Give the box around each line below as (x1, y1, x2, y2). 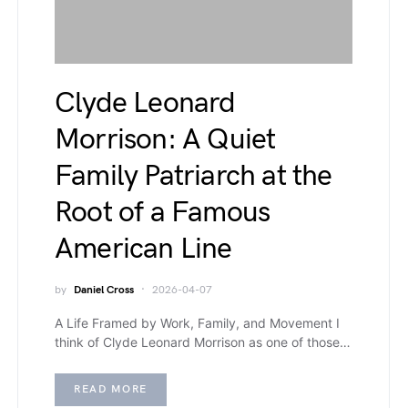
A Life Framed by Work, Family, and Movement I (55, 315, 340, 331)
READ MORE (74, 382, 148, 396)
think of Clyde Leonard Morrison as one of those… (55, 334, 351, 350)
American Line (55, 231, 232, 267)
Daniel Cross (74, 283, 134, 297)
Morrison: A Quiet (55, 122, 276, 158)
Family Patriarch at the (55, 158, 332, 194)
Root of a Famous (55, 195, 270, 230)
